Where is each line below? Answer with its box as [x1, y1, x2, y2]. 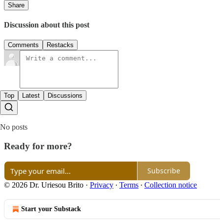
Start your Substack [21, 205, 81, 213]
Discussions [48, 92, 82, 100]
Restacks [47, 41, 74, 49]
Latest [22, 92, 40, 100]
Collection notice [144, 180, 197, 189]
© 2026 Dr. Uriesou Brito [4, 180, 83, 189]
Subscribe [147, 166, 180, 176]
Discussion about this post [4, 21, 89, 29]
